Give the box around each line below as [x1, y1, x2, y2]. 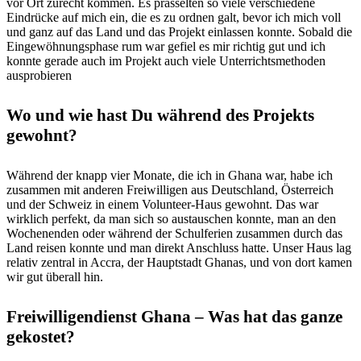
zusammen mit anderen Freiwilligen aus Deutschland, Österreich [6, 182, 334, 197]
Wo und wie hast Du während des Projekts [6, 105, 314, 125]
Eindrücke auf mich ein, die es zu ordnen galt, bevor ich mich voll [6, 10, 341, 24]
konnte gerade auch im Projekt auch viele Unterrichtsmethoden [6, 53, 326, 68]
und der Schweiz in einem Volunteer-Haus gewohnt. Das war [6, 197, 318, 211]
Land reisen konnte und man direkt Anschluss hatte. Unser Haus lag [6, 240, 351, 255]
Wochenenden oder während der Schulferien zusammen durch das [6, 226, 342, 240]
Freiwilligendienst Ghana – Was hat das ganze [6, 306, 342, 326]
